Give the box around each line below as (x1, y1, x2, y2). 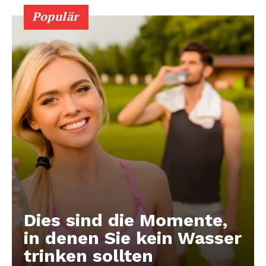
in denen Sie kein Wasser (24, 227, 242, 249)
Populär (32, 8, 79, 25)
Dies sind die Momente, (24, 210, 227, 231)
